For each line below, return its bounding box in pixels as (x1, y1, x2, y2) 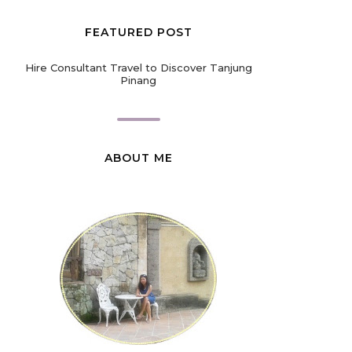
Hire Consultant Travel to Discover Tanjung (24, 61, 252, 74)
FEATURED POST (84, 25, 192, 39)
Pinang (120, 74, 156, 86)
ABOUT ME (104, 151, 173, 165)
